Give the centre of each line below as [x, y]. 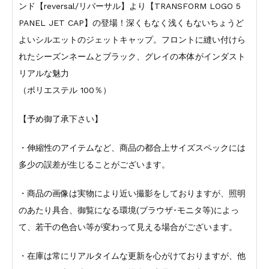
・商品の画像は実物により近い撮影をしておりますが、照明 [132, 193]
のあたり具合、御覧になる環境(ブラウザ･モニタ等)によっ [128, 210]
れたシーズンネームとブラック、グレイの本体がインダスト [132, 56]
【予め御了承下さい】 [60, 119]
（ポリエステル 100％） [65, 90]
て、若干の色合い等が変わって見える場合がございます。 [128, 227]
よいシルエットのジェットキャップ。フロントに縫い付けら [132, 39]
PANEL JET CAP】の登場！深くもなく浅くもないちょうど [131, 23]
